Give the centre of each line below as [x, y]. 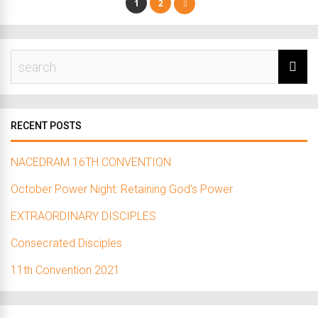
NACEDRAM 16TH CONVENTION [91, 162]
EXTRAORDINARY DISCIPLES [83, 216]
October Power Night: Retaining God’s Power [122, 189]
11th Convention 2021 [65, 270]
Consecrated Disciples [66, 243]
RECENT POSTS [46, 126]
